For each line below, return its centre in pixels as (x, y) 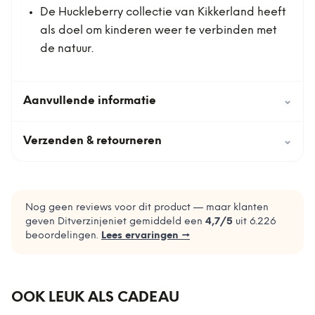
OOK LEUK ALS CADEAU (95, 298)
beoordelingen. (62, 236)
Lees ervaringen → (146, 236)
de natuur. (67, 49)
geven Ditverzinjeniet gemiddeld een (114, 222)
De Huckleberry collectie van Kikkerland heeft (163, 12)
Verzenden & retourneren (92, 141)
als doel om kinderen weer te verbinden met (159, 31)
